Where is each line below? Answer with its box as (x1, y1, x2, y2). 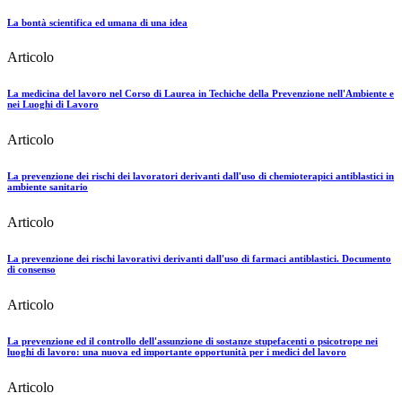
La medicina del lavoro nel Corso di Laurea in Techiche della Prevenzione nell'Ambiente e (7, 88, 394, 100)
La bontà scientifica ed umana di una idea (7, 16, 188, 28)
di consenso (7, 264, 56, 275)
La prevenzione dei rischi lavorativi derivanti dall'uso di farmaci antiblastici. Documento (7, 253, 391, 265)
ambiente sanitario (7, 181, 88, 193)
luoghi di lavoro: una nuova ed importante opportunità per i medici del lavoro (7, 346, 346, 358)
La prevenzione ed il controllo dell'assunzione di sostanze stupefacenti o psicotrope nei (7, 336, 378, 347)
